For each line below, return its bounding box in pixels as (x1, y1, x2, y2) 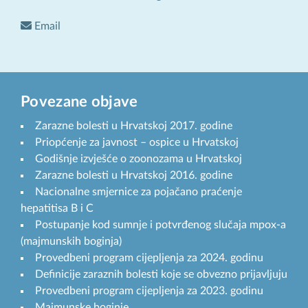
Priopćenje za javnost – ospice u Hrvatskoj (35, 137, 239, 148)
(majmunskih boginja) (21, 236, 122, 247)
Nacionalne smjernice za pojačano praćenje (35, 186, 242, 198)
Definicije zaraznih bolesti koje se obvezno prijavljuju (35, 269, 287, 280)
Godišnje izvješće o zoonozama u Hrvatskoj (35, 153, 242, 165)
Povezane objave (21, 94, 138, 110)
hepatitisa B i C (21, 203, 93, 214)
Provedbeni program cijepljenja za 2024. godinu (35, 252, 263, 264)
